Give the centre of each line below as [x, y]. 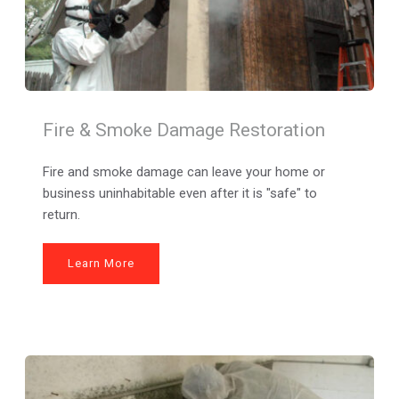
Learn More [101, 263]
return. [61, 214]
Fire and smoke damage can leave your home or [183, 171]
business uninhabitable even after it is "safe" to [179, 193]
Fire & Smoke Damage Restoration [183, 130]
